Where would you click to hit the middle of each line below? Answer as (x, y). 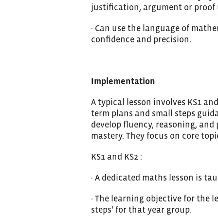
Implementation (123, 81)
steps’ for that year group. (141, 209)
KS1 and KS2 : (117, 156)
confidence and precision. (141, 39)
